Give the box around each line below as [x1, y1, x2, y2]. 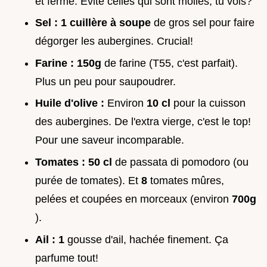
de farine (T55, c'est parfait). [104, 57, 238, 69]
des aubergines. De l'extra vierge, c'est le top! [35, 116, 251, 128]
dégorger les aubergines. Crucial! [35, 35, 193, 48]
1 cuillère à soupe [61, 17, 154, 29]
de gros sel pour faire [154, 17, 254, 29]
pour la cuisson [173, 97, 246, 110]
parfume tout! [35, 252, 98, 264]
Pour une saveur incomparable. [35, 134, 184, 147]
